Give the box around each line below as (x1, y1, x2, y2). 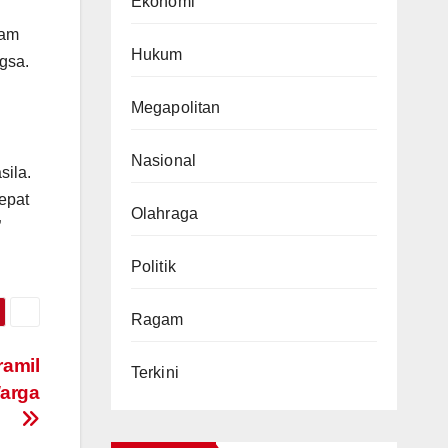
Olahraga (130, 205, 199, 223)
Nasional (130, 152, 197, 170)
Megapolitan (130, 99, 221, 117)
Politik (130, 258, 176, 276)
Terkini (130, 364, 179, 382)
